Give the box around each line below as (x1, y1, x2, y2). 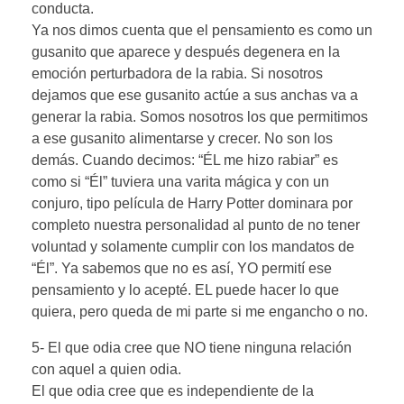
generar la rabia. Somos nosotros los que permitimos (32, 108, 372, 124)
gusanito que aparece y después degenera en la (32, 43, 340, 60)
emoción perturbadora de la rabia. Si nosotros (32, 65, 323, 81)
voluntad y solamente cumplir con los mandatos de (32, 238, 354, 254)
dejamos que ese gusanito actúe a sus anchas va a (32, 87, 358, 103)
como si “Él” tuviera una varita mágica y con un (32, 173, 329, 189)
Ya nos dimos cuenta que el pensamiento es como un (32, 22, 372, 38)
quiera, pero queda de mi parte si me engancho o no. (32, 303, 368, 319)
